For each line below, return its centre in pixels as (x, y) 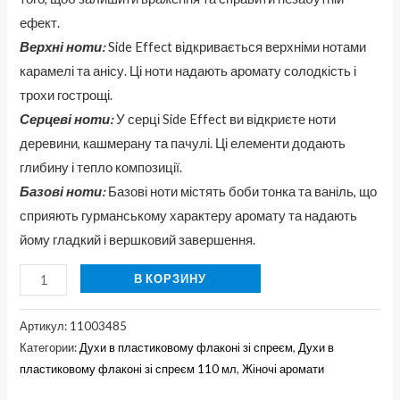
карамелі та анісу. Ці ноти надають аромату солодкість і (188, 71)
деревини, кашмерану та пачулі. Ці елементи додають (183, 143)
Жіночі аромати (283, 369)
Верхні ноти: (63, 46)
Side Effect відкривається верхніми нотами (236, 46)
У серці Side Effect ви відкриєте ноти (225, 119)
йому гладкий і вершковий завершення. (138, 239)
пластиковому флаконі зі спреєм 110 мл (129, 369)
